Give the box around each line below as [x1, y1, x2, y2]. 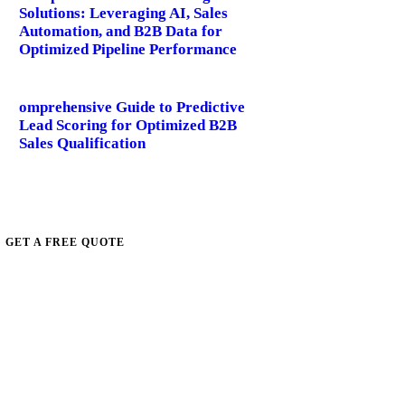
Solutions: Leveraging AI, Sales [18, 4, 228, 22]
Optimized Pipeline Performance [18, 40, 237, 58]
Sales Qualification [18, 135, 146, 153]
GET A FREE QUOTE [5, 235, 125, 249]
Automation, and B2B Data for [18, 22, 222, 40]
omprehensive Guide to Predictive [18, 99, 245, 117]
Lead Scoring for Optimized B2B [18, 117, 237, 135]
